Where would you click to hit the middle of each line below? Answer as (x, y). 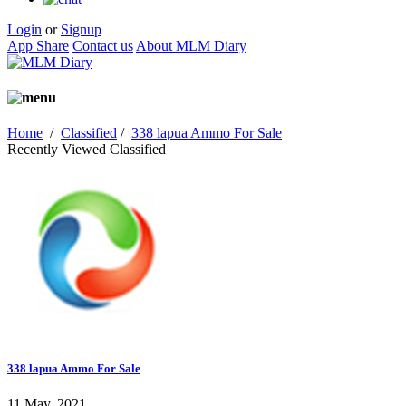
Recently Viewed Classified (87, 150)
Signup (81, 29)
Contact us (103, 45)
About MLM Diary (191, 45)
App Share (38, 45)
